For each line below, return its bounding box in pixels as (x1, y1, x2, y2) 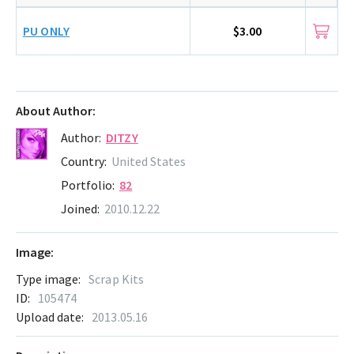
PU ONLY (23, 23, 70, 40)
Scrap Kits (88, 270, 145, 287)
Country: (61, 153, 107, 169)
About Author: (16, 102, 96, 119)
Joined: (61, 200, 100, 217)
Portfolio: (61, 176, 115, 193)
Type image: (16, 270, 81, 287)
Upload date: (16, 308, 84, 325)
